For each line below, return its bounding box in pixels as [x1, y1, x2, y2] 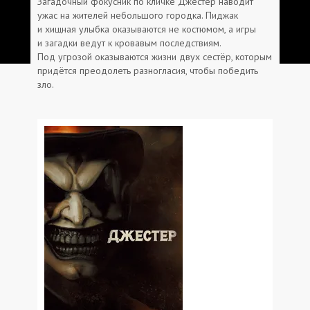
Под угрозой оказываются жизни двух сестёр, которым [37, 50, 272, 63]
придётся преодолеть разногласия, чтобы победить [37, 64, 258, 77]
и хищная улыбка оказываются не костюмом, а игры [37, 22, 256, 35]
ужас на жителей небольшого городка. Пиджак [37, 8, 238, 21]
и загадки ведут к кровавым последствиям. [37, 36, 221, 49]
